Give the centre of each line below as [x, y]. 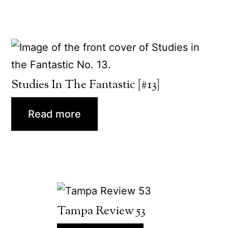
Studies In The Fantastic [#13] [86, 85]
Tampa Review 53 [101, 211]
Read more [55, 114]
